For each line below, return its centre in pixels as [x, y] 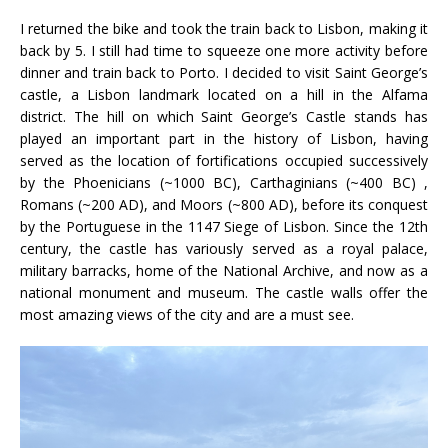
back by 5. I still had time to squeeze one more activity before [224, 51]
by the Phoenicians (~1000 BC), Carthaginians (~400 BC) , [224, 183]
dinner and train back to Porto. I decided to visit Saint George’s [224, 73]
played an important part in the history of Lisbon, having [224, 139]
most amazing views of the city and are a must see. [187, 315]
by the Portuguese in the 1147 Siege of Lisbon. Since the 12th [224, 227]
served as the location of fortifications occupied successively [224, 161]
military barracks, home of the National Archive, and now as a [224, 271]
